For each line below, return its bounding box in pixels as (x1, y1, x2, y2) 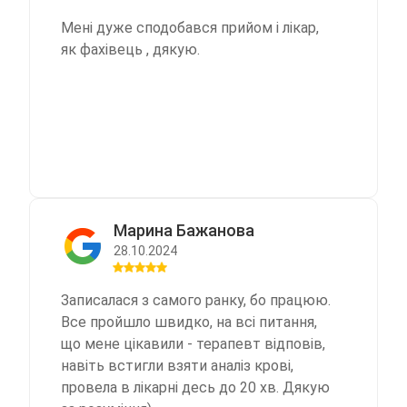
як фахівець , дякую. (61, 40, 200, 58)
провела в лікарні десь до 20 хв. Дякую (61, 378, 330, 396)
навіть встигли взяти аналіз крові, (61, 356, 293, 374)
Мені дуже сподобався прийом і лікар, (61, 18, 319, 36)
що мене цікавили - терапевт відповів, (61, 334, 325, 352)
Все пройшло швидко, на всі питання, (61, 313, 317, 331)
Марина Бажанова (114, 220, 254, 240)
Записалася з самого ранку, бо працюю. (61, 291, 331, 309)
